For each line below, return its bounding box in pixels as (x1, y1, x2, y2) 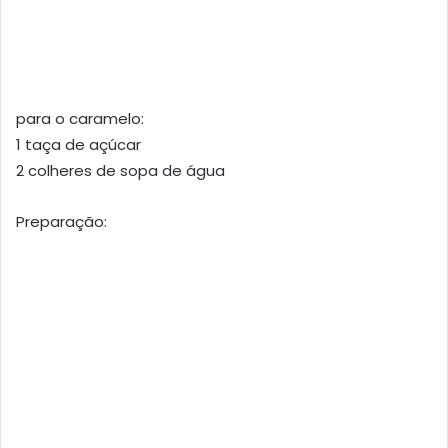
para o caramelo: (16, 108, 144, 130)
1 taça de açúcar (16, 134, 141, 156)
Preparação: (16, 211, 107, 233)
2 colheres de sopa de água (16, 160, 225, 182)
